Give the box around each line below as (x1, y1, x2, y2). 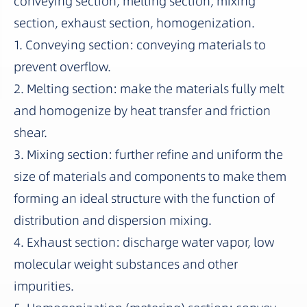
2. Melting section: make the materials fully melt (14, 79, 284, 97)
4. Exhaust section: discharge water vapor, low (14, 233, 274, 251)
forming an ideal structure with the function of (14, 189, 275, 207)
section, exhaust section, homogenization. (14, 14, 255, 32)
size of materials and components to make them (14, 167, 286, 185)
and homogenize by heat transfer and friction (14, 101, 271, 119)
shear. (14, 123, 47, 141)
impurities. (14, 277, 74, 295)
